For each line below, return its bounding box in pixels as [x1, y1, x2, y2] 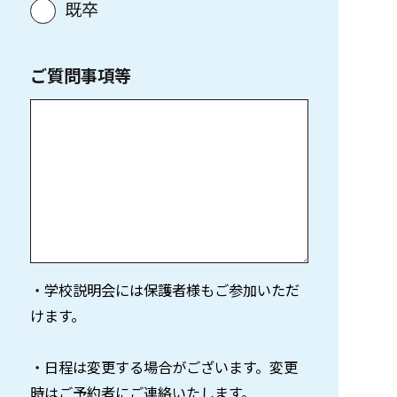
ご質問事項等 [30, 62, 132, 88]
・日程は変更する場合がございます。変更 [30, 355, 299, 378]
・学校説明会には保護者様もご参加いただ [30, 278, 300, 300]
